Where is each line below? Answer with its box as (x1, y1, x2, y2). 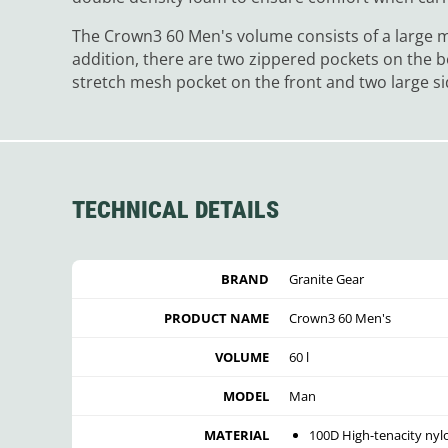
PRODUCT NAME (164, 308, 269, 327)
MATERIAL (204, 425, 269, 444)
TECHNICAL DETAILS (72, 195, 279, 224)
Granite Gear (289, 269, 364, 288)
